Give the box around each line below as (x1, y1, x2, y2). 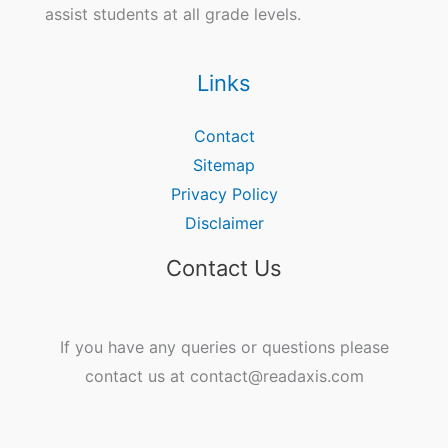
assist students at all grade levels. (45, 4, 301, 25)
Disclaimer (184, 213, 264, 234)
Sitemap (193, 155, 255, 176)
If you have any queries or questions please (59, 336, 389, 357)
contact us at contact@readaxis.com (84, 365, 364, 386)
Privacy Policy (170, 184, 278, 205)
